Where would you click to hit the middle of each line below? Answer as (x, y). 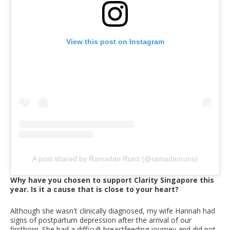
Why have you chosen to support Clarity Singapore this (112, 180)
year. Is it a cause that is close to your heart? (94, 189)
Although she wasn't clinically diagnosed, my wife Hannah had (113, 211)
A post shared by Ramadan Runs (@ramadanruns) (115, 159)
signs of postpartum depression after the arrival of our (101, 220)
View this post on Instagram (115, 42)
